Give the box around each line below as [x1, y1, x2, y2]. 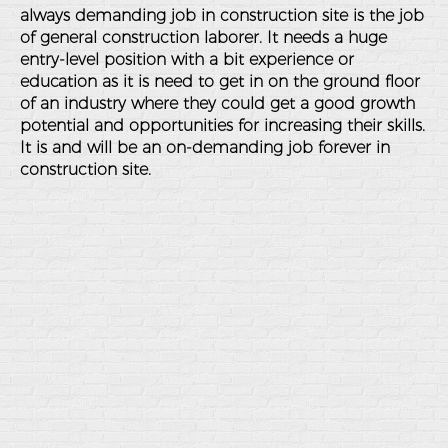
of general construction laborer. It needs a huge [20, 28, 387, 47]
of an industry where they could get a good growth [20, 94, 415, 113]
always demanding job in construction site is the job [20, 6, 424, 25]
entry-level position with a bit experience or [20, 50, 354, 69]
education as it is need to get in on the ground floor [20, 72, 420, 91]
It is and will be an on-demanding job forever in [20, 138, 390, 157]
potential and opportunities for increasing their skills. [20, 116, 425, 135]
